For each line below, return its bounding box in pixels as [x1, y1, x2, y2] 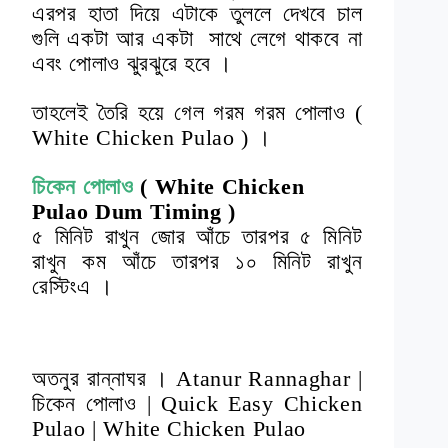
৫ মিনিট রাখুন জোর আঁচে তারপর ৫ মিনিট [32, 224, 363, 250]
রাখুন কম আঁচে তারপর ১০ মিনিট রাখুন [32, 249, 363, 275]
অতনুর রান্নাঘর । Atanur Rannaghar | [32, 366, 363, 392]
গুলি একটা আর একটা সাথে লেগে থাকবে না [32, 26, 363, 52]
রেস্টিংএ [32, 274, 98, 300]
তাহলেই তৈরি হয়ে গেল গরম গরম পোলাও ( [32, 100, 363, 126]
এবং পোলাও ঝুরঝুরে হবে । [32, 51, 233, 77]
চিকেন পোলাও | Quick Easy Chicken [32, 391, 363, 417]
